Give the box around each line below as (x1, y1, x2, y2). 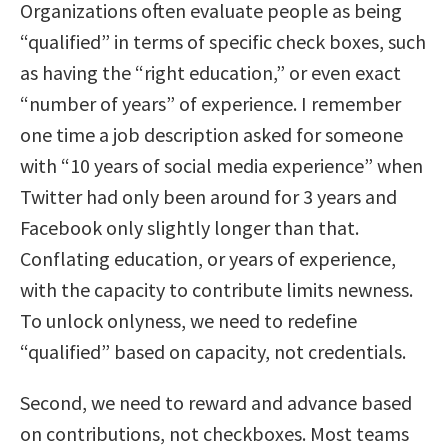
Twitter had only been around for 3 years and (20, 183, 397, 209)
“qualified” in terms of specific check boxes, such (20, 28, 426, 54)
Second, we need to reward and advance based (20, 389, 412, 415)
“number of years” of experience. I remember (20, 90, 401, 116)
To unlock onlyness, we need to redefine (20, 307, 357, 333)
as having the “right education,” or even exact (20, 59, 401, 85)
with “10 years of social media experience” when (20, 152, 423, 178)
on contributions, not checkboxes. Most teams (20, 420, 409, 446)
